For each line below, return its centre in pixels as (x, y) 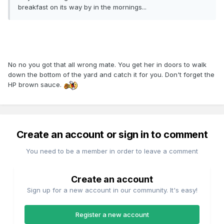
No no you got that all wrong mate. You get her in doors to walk (107, 65)
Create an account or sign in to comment (112, 135)
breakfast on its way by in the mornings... (82, 7)
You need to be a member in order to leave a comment (112, 151)
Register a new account (112, 215)
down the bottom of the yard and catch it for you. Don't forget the (111, 75)
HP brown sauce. (36, 85)
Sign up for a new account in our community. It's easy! (112, 190)
